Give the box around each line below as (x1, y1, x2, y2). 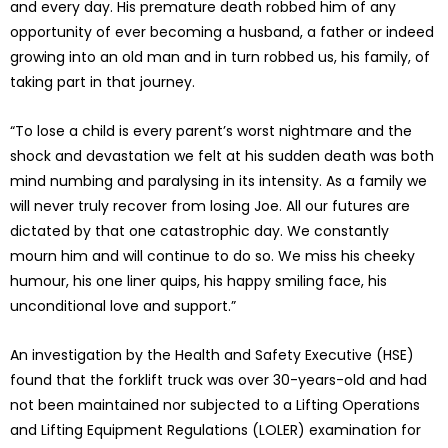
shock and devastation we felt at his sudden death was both (10, 146, 434, 167)
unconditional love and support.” (10, 296, 236, 317)
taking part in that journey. (10, 72, 195, 93)
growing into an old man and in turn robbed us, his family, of (10, 47, 430, 68)
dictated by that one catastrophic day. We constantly (10, 221, 389, 242)
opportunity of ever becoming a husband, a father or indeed (10, 22, 434, 43)
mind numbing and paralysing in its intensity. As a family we (10, 171, 427, 192)
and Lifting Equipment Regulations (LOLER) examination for (10, 420, 421, 441)
